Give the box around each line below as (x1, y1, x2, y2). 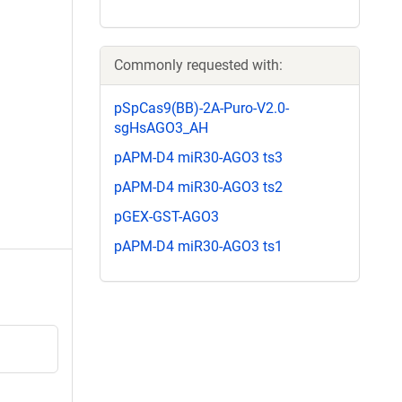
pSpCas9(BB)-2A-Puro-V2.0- (114, 99, 289, 117)
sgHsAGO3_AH (114, 118, 208, 136)
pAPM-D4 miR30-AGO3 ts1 (114, 238, 283, 256)
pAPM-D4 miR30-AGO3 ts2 (114, 178, 283, 196)
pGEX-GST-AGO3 (114, 208, 219, 226)
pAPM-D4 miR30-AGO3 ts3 (114, 148, 283, 166)
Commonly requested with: (114, 56, 283, 74)
